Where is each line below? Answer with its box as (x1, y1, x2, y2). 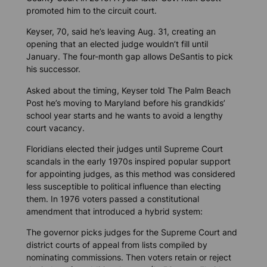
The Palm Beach (167, 85, 231, 95)
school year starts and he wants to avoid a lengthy (26, 110, 223, 120)
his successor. (26, 64, 83, 74)
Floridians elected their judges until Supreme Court (26, 143, 223, 154)
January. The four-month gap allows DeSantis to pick (26, 51, 233, 62)
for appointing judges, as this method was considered (26, 168, 235, 179)
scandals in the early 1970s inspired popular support (26, 156, 231, 166)
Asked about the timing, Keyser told (26, 85, 167, 95)
